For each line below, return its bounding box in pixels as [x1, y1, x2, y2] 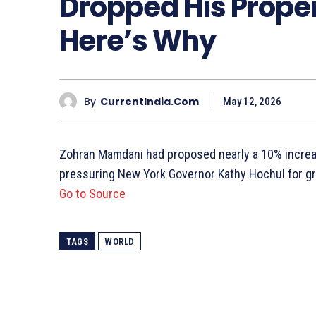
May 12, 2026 [223, 95, 281, 109]
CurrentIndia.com [100, 94, 199, 109]
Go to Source [59, 186, 126, 202]
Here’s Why [59, 21, 216, 61]
